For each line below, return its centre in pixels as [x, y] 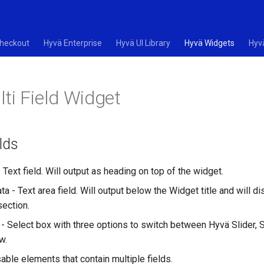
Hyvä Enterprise [73, 43]
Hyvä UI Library [143, 43]
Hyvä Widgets [209, 43]
